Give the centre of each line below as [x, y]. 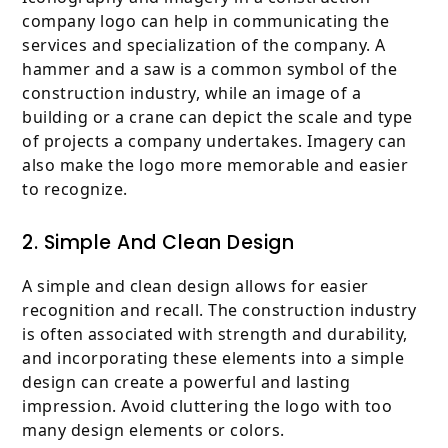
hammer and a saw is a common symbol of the [210, 69]
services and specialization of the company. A [204, 45]
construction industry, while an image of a [192, 93]
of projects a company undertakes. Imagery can [214, 141]
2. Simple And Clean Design [158, 243]
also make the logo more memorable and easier [215, 165]
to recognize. [75, 189]
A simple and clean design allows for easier [195, 286]
